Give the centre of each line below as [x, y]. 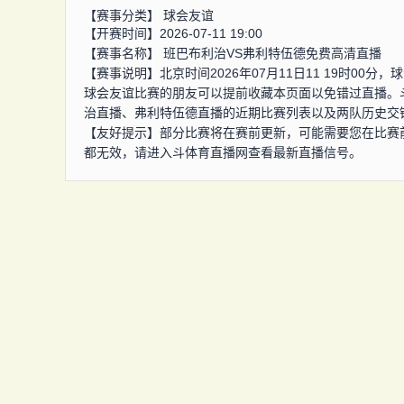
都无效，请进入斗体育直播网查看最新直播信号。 [223, 152]
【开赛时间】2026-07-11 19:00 [173, 33]
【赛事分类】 [124, 15]
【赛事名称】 [124, 53]
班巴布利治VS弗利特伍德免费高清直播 [272, 53]
